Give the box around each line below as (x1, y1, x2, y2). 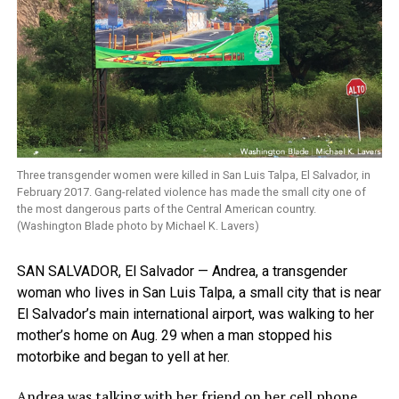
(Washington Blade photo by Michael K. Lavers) (16, 219, 259, 233)
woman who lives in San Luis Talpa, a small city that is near (16, 284, 381, 302)
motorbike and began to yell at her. (16, 348, 230, 366)
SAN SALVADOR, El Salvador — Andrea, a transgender (16, 263, 347, 281)
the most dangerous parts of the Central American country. (16, 202, 316, 216)
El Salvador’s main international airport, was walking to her (16, 305, 374, 323)
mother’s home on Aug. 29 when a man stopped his (16, 327, 332, 345)
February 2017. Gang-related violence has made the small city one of (16, 185, 366, 199)
